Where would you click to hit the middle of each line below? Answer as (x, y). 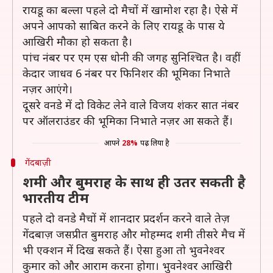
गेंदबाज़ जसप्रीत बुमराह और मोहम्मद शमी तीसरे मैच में (134, 234)
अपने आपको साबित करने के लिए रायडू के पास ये (124, 26)
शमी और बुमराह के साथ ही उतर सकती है (134, 182)
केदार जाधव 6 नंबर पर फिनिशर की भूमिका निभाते (126, 73)
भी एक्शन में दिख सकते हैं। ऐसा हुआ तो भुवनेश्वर (124, 250)
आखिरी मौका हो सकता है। (77, 41)
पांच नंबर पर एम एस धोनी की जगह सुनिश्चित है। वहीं (132, 57)
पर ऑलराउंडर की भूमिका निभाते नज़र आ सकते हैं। (128, 121)
